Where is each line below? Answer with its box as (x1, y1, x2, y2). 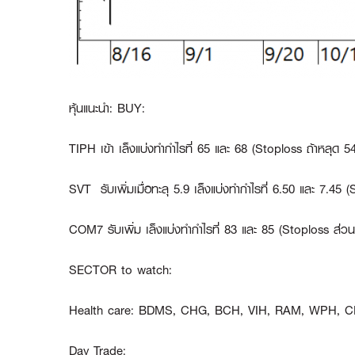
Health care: (69, 300, 139, 322)
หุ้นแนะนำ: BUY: (69, 97, 145, 120)
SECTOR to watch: (69, 259, 172, 281)
